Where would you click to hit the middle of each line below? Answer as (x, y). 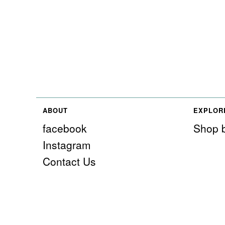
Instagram (67, 144)
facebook (65, 128)
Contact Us (69, 161)
